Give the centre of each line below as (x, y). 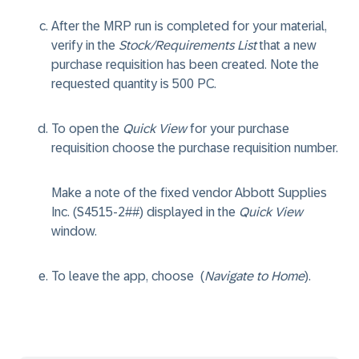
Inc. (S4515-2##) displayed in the (145, 212)
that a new (286, 45)
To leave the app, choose (124, 276)
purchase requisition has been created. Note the (185, 65)
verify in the (85, 45)
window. (74, 231)
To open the (87, 129)
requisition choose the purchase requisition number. (195, 148)
